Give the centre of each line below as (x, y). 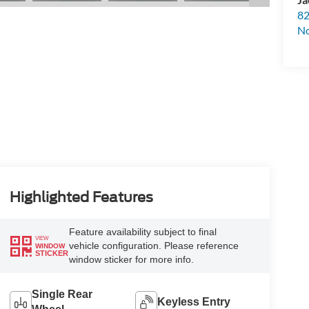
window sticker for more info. (131, 260)
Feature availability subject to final (142, 232)
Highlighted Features (81, 197)
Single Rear (62, 295)
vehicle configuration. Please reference (153, 246)
